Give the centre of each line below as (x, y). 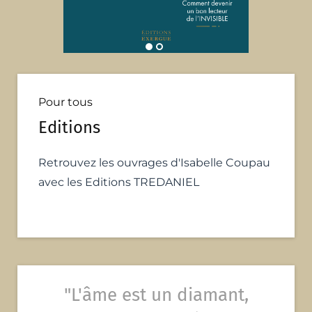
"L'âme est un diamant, (156, 295)
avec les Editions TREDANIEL (119, 182)
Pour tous (65, 102)
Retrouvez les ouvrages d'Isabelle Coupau (154, 163)
